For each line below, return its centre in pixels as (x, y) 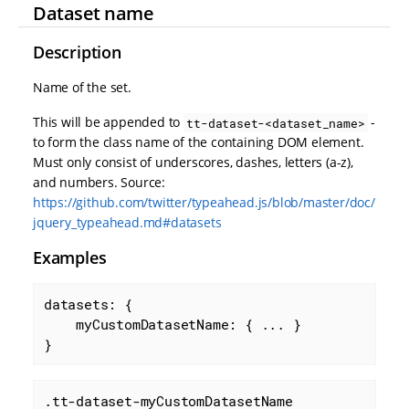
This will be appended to (108, 122)
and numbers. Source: (100, 183)
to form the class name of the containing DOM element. (199, 142)
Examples (70, 258)
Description (77, 52)
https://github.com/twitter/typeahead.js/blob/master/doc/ (204, 203)
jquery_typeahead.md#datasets (127, 223)
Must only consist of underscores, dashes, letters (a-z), (193, 163)
